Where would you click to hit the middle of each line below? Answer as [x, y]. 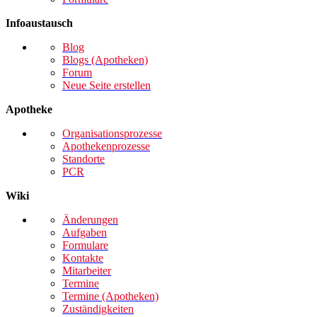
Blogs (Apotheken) [105, 60]
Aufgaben [85, 233]
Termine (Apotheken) [110, 296]
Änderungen [90, 220]
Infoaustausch [39, 23]
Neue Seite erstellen [106, 86]
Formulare [85, 246]
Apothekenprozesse [106, 146]
